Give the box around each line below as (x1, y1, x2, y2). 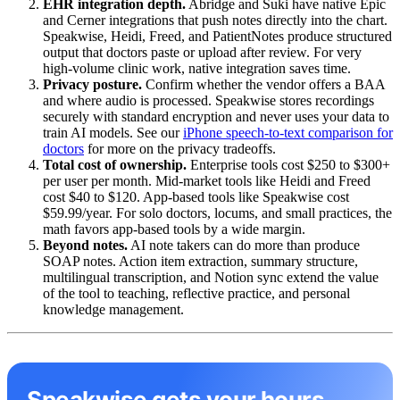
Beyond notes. (43, 237, 128, 254)
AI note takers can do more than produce (128, 237, 360, 254)
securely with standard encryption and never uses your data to (43, 109, 389, 125)
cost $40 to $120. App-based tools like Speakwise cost (43, 189, 349, 205)
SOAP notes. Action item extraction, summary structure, (43, 254, 358, 270)
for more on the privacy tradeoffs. (84, 141, 276, 157)
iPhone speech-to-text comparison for (183, 125, 393, 141)
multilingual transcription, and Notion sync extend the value (43, 270, 379, 286)
